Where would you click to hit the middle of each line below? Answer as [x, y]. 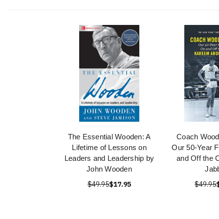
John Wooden [109, 169]
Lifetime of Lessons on [109, 147]
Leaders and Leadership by [109, 158]
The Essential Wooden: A [109, 137]
